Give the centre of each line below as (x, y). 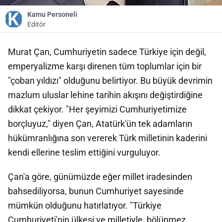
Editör (36, 24)
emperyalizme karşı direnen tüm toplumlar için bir (105, 66)
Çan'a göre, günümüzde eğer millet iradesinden (100, 177)
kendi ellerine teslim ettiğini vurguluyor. (84, 152)
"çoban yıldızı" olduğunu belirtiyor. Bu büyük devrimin (110, 81)
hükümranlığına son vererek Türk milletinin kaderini (108, 138)
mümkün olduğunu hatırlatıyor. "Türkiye (85, 205)
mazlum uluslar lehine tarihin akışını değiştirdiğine (105, 95)
